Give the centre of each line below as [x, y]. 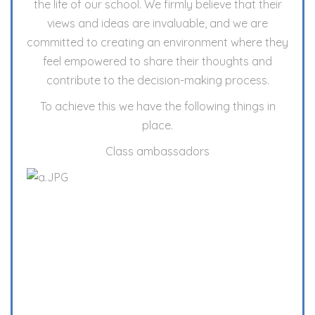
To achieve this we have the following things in [157, 106]
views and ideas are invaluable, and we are [157, 23]
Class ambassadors [157, 151]
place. [157, 125]
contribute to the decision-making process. [157, 80]
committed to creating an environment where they [157, 42]
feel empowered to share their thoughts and [157, 61]
